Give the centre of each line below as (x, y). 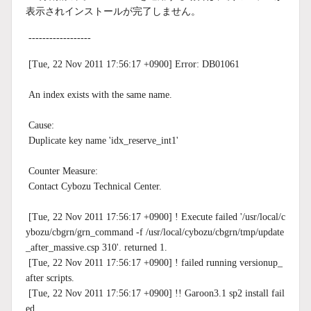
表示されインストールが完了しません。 (113, 11)
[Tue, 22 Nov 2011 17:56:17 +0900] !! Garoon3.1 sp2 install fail (155, 293)
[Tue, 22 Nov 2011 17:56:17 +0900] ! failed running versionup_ (154, 262)
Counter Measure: (62, 171)
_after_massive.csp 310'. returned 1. (96, 247)
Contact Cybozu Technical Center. (94, 186)
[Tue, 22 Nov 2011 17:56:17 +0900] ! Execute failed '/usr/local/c (155, 217)
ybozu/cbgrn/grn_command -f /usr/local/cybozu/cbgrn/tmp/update (155, 232)
